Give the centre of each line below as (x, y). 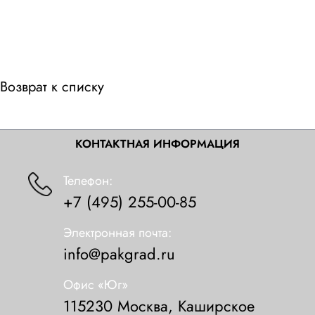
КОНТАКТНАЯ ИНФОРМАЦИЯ (157, 144)
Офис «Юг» (96, 285)
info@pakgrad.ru (119, 254)
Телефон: (88, 181)
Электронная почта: (117, 233)
